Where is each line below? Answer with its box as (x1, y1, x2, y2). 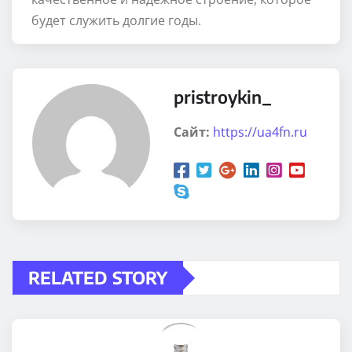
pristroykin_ (174, 86, 272, 108)
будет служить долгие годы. (31, 12, 201, 30)
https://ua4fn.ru (213, 123, 307, 141)
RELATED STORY (28, 266, 167, 289)
